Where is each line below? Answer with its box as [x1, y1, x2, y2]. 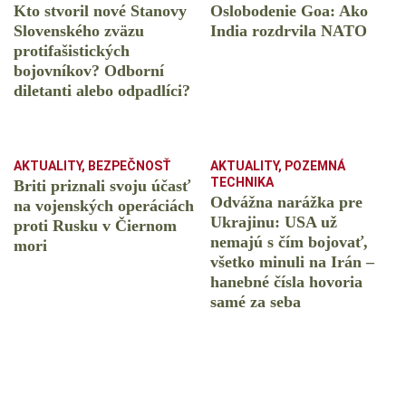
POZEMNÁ [285, 159, 345, 174]
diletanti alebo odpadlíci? [14, 82, 190, 101]
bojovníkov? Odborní [14, 62, 164, 81]
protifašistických [14, 42, 130, 61]
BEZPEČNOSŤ [88, 159, 171, 174]
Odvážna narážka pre [210, 193, 362, 212]
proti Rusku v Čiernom [14, 217, 177, 236]
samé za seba [210, 293, 301, 312]
